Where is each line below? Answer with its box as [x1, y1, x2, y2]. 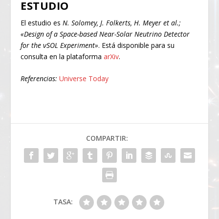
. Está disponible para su [98, 40, 175, 50]
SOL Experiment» [46, 40, 99, 50]
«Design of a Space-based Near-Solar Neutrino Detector [21, 29, 190, 39]
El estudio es [21, 18, 63, 27]
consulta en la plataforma [21, 51, 104, 61]
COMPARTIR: [86, 133, 128, 143]
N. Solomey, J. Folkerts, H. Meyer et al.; [63, 18, 181, 27]
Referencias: [21, 74, 58, 84]
